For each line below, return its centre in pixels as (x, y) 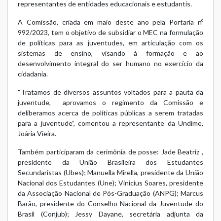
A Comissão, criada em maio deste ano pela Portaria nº (110, 22)
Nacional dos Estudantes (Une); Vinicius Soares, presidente (110, 183)
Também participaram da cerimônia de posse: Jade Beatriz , (110, 151)
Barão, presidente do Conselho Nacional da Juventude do (110, 203)
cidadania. (33, 74)
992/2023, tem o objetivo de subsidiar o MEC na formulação (110, 32)
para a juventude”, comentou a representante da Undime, (110, 123)
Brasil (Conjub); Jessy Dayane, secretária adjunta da (110, 214)
